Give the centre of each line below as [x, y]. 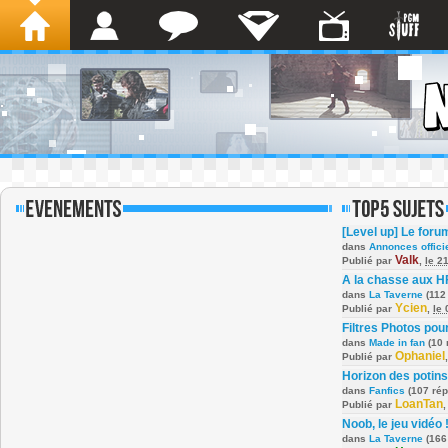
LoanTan [419, 404]
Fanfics [387, 390]
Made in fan [397, 342]
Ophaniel [420, 356]
